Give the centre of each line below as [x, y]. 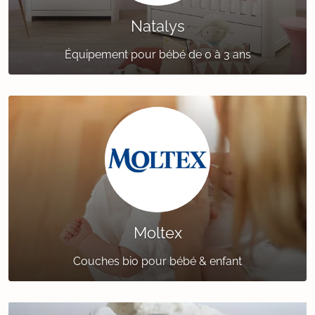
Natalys [157, 26]
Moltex [157, 233]
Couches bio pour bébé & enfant [157, 262]
